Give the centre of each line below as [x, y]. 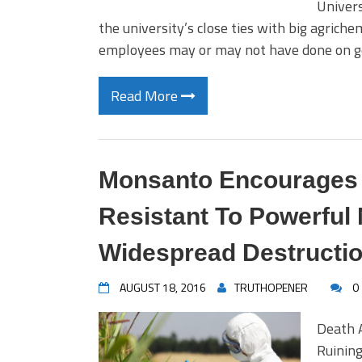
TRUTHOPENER [271, 287]
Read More [146, 96]
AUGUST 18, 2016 [163, 287]
